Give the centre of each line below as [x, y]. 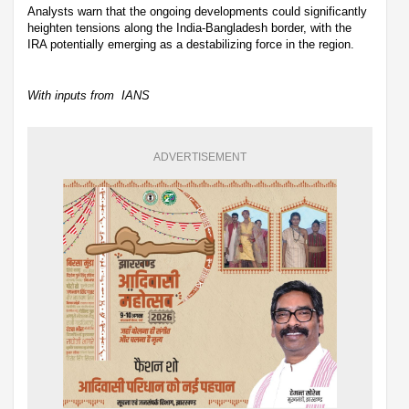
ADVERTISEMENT [200, 157]
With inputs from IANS [89, 96]
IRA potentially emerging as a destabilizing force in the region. [191, 45]
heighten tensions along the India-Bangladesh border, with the [189, 28]
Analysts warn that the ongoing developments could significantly [197, 12]
